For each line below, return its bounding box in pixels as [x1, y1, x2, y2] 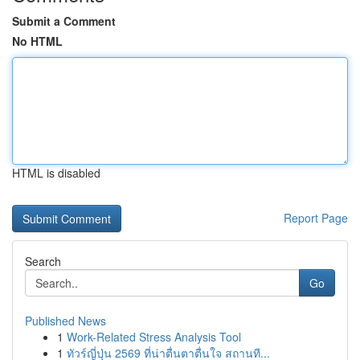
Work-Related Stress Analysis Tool [67, 329, 241, 345]
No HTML [12, 33, 63, 49]
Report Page [284, 210, 348, 226]
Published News [25, 313, 106, 329]
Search [25, 253, 61, 269]
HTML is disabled [12, 165, 100, 181]
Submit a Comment [12, 13, 116, 29]
